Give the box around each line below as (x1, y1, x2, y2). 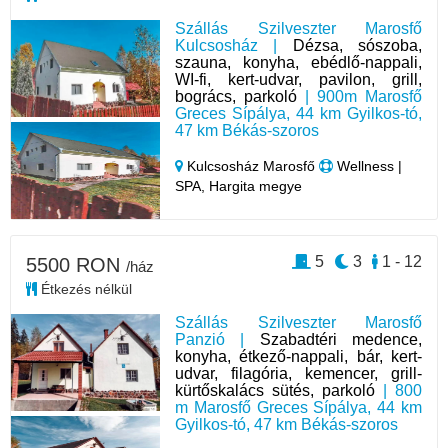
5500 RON (26, 253, 126, 276)
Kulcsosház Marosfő (183, 157, 320, 174)
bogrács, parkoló (175, 87, 298, 105)
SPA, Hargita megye (175, 177, 303, 194)
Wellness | (333, 157, 403, 174)
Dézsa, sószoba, (292, 36, 422, 54)
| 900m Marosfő (297, 87, 422, 105)
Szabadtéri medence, (259, 330, 422, 348)
